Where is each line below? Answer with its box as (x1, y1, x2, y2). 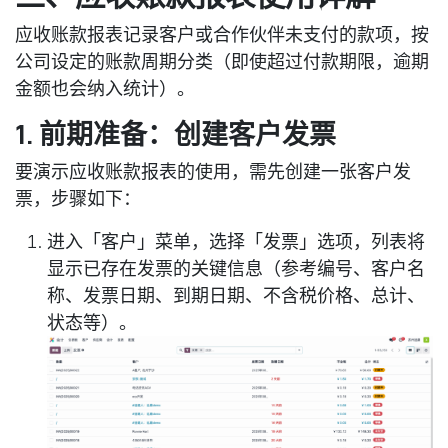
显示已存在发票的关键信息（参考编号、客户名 (47, 258, 425, 280)
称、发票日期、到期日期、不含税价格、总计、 (47, 285, 425, 307)
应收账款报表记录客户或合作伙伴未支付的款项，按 (15, 24, 429, 46)
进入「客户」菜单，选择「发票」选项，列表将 (47, 231, 425, 253)
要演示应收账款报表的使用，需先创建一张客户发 (15, 161, 411, 183)
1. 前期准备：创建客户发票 (15, 115, 336, 153)
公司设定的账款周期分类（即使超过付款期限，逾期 (15, 51, 429, 73)
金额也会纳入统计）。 (15, 78, 195, 100)
